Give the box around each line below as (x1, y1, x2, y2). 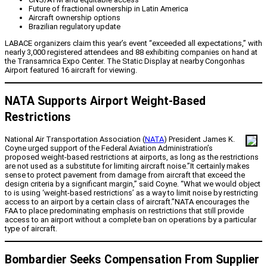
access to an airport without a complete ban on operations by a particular (5, 215, 256, 225)
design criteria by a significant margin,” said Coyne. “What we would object (5, 179, 260, 189)
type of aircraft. (5, 224, 57, 234)
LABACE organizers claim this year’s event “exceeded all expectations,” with (5, 38, 262, 48)
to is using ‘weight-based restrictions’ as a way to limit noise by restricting (5, 188, 258, 198)
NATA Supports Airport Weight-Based (5, 94, 206, 108)
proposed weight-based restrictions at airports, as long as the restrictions (5, 153, 259, 162)
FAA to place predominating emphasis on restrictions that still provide (5, 206, 244, 216)
